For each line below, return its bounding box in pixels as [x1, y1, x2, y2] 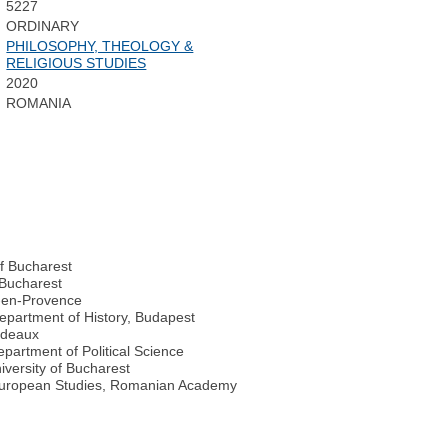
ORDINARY [6, 18, 80, 35]
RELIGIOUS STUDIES [6, 55, 147, 72]
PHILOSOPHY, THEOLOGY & [6, 38, 194, 55]
